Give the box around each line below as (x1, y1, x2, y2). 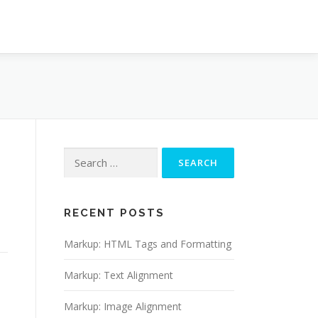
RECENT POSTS (64, 207, 165, 219)
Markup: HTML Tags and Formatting (64, 237, 231, 251)
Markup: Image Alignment (64, 300, 182, 313)
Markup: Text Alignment (64, 268, 173, 282)
